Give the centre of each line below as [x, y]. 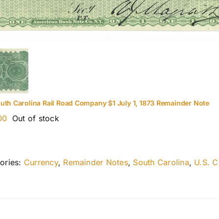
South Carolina [161, 162]
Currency [41, 162]
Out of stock [35, 118]
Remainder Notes [96, 162]
